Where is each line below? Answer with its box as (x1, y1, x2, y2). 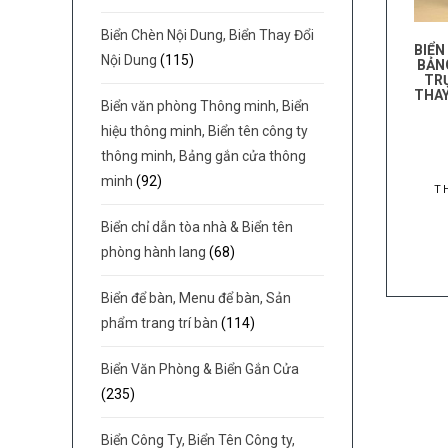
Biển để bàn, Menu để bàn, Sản (101, 290, 292, 307)
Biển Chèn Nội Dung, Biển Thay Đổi (101, 27, 315, 44)
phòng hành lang (101, 244, 207, 261)
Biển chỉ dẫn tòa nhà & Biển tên (101, 219, 294, 236)
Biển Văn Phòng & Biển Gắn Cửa (101, 361, 300, 378)
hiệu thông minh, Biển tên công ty (101, 123, 309, 140)
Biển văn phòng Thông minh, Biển (101, 98, 310, 115)
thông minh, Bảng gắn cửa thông (101, 148, 307, 165)
